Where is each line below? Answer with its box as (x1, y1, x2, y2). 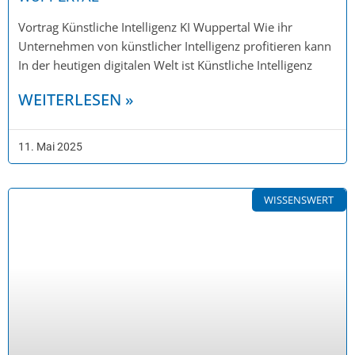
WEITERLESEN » (18, 88, 134, 110)
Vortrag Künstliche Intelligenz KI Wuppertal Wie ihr (18, 18, 292, 35)
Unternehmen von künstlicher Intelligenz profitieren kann (18, 37, 331, 54)
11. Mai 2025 (18, 139, 82, 153)
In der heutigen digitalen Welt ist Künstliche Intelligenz (18, 56, 312, 73)
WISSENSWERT (264, 192, 334, 207)
